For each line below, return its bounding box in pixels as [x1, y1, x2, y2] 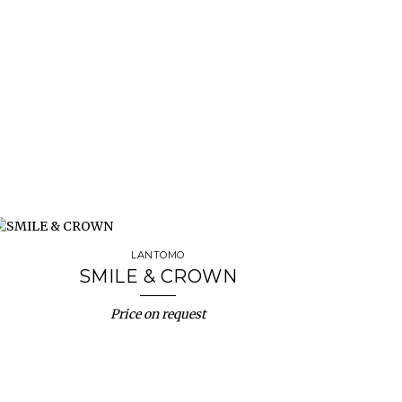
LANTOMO [131, 249, 185, 261]
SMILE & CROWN [78, 266, 238, 287]
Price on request [110, 306, 205, 322]
